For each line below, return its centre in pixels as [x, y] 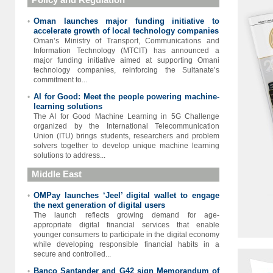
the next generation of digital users [99, 205]
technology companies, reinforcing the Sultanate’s [126, 70]
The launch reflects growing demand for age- [126, 215]
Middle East [57, 174]
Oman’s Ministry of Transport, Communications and [126, 41]
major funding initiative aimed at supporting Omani [126, 60]
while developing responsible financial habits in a [126, 244]
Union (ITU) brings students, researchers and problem [126, 136]
